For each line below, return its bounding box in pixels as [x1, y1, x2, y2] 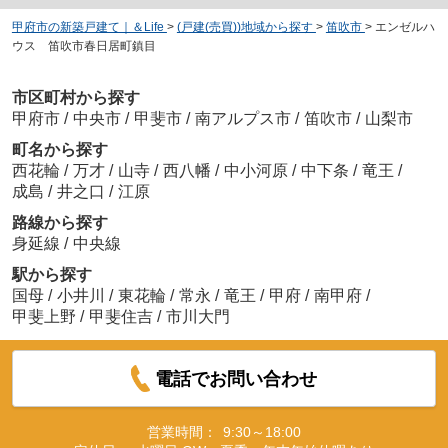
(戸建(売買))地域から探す [176, 20, 313, 35]
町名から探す [11, 140, 108, 158]
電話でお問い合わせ [155, 368, 318, 389]
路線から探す [11, 213, 108, 231]
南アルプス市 [194, 109, 291, 127]
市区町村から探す [11, 88, 140, 106]
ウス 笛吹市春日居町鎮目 [11, 39, 156, 54]
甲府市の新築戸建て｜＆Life [11, 20, 164, 35]
